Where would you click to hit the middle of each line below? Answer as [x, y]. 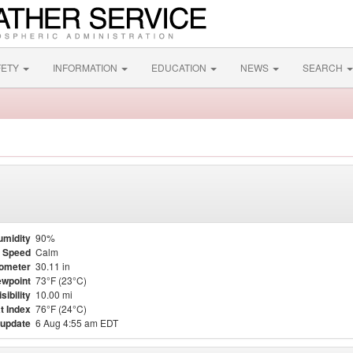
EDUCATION [180, 67]
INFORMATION [86, 67]
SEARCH [324, 67]
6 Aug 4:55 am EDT [77, 323]
